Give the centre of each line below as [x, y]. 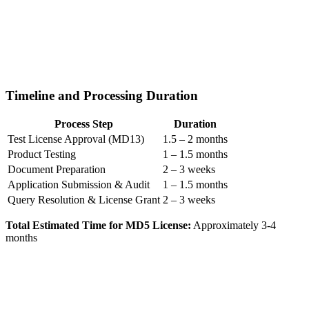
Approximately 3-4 [233, 226]
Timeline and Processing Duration [102, 95]
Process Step [84, 124]
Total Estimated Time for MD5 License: [98, 226]
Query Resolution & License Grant [84, 200]
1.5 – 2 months [195, 139]
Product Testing [42, 154]
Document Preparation [57, 170]
